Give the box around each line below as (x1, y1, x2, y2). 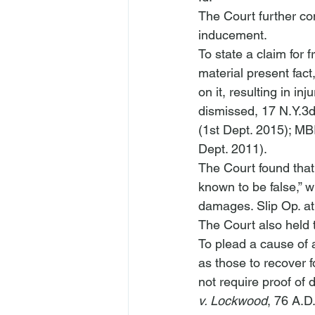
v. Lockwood (198, 293, 267, 308)
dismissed (198, 103, 255, 118)
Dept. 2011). (198, 141, 271, 156)
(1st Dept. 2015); (198, 122, 295, 137)
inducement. (198, 27, 271, 42)
